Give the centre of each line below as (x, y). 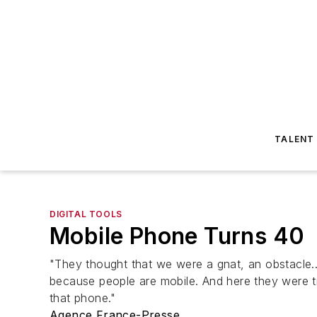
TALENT (295, 139)
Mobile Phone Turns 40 (177, 236)
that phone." (87, 298)
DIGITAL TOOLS (86, 214)
